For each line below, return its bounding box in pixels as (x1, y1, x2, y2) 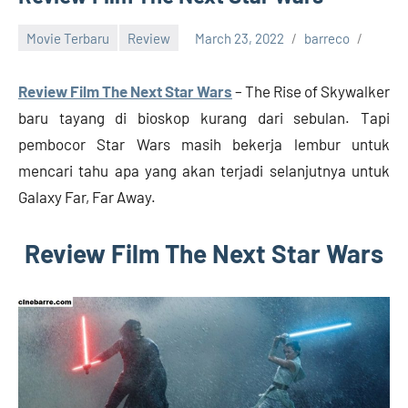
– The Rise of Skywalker (232, 82, 390, 101)
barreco (304, 29, 350, 46)
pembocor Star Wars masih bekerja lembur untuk (18, 135, 390, 154)
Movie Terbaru (26, 29, 109, 46)
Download (313, 16, 369, 33)
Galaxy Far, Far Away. (18, 188, 156, 207)
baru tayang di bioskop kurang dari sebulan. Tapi (18, 108, 390, 127)
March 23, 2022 (195, 29, 284, 46)
